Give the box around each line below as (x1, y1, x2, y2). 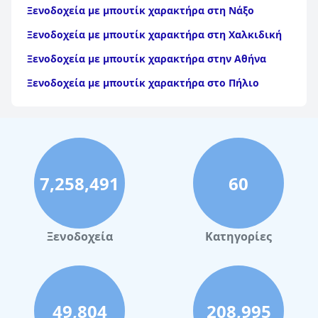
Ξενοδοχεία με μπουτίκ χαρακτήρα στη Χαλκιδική (27, 28, 282, 41)
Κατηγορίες (205, 229, 272, 244)
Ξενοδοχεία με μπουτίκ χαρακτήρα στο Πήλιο (27, 76, 259, 89)
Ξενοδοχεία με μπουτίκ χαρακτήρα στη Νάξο (27, 4, 254, 17)
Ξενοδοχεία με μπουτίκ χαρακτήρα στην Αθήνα (27, 52, 266, 65)
